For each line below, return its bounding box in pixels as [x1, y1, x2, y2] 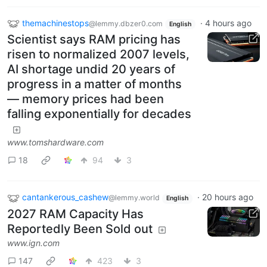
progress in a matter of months [7, 77, 182, 92]
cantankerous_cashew [22, 192, 108, 203]
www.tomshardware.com [7, 137, 104, 148]
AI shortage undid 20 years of [7, 62, 175, 77]
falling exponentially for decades [7, 107, 191, 122]
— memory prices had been [7, 92, 164, 107]
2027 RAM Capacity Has [7, 207, 144, 222]
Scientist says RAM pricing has [7, 32, 181, 47]
